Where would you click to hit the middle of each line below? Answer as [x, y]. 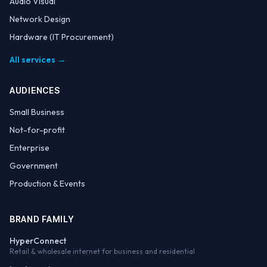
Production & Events [47, 184]
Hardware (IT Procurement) [62, 37]
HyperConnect [38, 241]
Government [34, 166]
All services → [38, 60]
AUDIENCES [35, 91]
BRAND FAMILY [42, 219]
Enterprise [30, 148]
